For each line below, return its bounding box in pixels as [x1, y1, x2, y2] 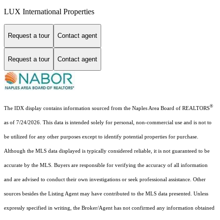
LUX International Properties [4, 7, 94, 16]
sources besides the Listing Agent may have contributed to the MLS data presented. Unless [4, 191, 208, 196]
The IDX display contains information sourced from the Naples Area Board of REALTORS [4, 105, 210, 111]
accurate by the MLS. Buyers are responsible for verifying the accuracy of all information [4, 162, 208, 168]
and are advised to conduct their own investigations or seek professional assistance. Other [4, 176, 206, 182]
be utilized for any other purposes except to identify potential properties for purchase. [4, 134, 198, 139]
